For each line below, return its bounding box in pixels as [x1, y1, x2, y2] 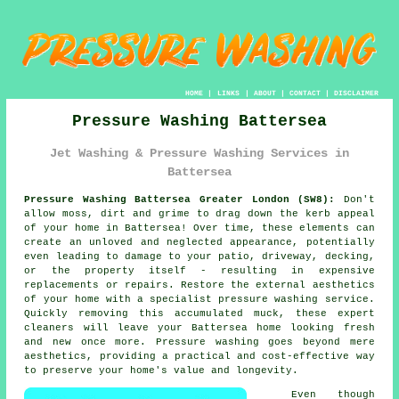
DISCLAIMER [333, 88, 379, 97]
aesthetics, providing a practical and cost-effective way [24, 350, 375, 362]
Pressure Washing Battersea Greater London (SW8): [24, 193, 336, 205]
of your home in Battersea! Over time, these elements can [24, 222, 375, 233]
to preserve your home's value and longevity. [24, 364, 299, 376]
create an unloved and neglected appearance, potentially [24, 236, 375, 248]
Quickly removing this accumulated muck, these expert [24, 307, 375, 319]
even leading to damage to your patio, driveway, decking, [24, 250, 375, 262]
